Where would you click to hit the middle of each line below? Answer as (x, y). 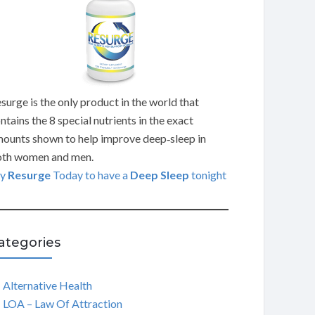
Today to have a (90, 175)
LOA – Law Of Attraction (62, 303)
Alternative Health (47, 285)
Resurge (29, 175)
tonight (207, 175)
